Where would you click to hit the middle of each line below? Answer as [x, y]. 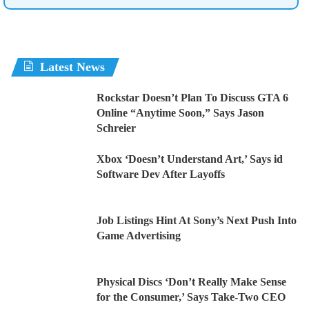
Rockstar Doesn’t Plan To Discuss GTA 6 [192, 97]
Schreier [116, 128]
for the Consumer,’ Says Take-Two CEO [191, 297]
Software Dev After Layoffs [161, 174]
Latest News [72, 67]
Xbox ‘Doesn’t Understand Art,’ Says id [190, 159]
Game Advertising [139, 235]
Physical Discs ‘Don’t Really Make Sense [191, 281]
